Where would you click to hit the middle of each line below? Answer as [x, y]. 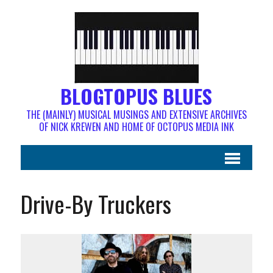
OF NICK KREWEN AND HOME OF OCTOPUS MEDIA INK [136, 127]
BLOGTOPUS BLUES [136, 96]
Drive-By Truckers [96, 204]
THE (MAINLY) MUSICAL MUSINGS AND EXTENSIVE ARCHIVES [136, 115]
